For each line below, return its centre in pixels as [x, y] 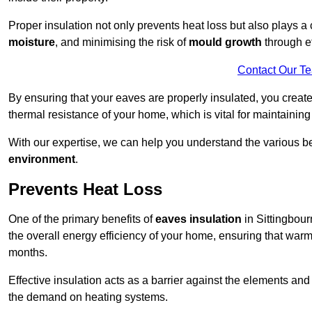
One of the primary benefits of [82, 219]
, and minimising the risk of [122, 42]
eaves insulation [198, 219]
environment [42, 159]
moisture [32, 42]
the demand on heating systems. [88, 297]
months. [28, 253]
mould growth [225, 42]
